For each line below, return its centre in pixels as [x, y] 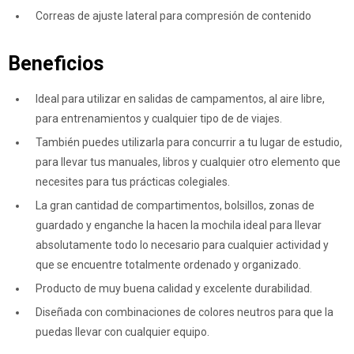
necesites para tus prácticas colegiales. [133, 182]
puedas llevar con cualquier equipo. [122, 332]
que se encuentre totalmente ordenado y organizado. [168, 265]
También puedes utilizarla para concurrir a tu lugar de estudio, [189, 142]
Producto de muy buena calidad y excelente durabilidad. [174, 288]
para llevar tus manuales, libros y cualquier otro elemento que [188, 162]
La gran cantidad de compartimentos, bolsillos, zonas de [175, 205]
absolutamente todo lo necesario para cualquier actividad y [182, 245]
